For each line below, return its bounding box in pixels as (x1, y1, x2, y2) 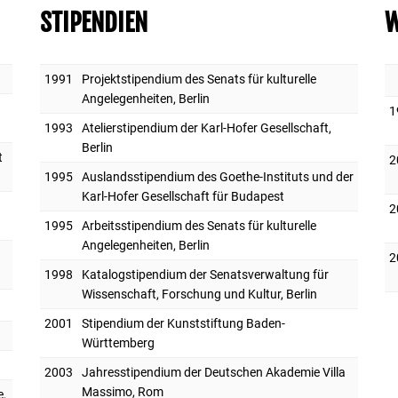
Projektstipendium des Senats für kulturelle (81, 71, 316, 86)
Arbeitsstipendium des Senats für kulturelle (81, 218, 316, 233)
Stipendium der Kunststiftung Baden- (81, 315, 285, 330)
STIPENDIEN (39, 6, 147, 38)
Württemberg (81, 335, 155, 350)
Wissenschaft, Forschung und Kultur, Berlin (81, 286, 317, 301)
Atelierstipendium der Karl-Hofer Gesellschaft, (81, 120, 331, 135)
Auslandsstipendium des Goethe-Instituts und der (81, 169, 354, 184)
